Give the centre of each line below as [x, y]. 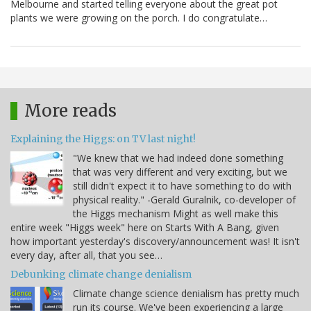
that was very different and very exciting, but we [180, 172]
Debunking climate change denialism [101, 275]
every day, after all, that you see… [86, 255]
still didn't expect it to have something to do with [182, 186]
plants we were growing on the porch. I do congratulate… [139, 18]
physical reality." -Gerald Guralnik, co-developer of [184, 200]
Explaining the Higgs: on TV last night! [103, 139]
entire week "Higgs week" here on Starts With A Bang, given [145, 228]
